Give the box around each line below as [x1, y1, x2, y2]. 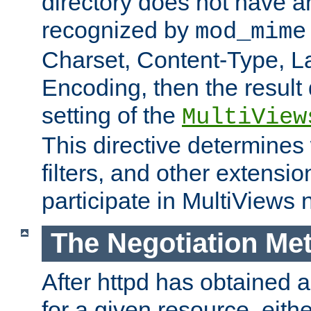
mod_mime [195, 19, 306, 46]
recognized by [42, 17, 195, 44]
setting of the [42, 102, 182, 129]
